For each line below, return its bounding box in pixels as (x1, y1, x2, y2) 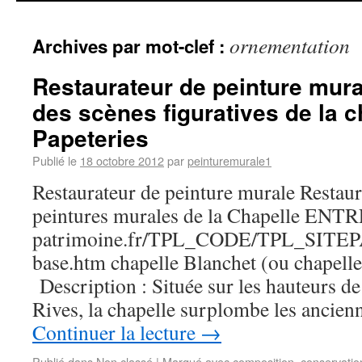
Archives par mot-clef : (32, 33, 229, 59)
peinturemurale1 (187, 152, 271, 169)
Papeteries (32, 121, 149, 154)
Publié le (32, 152, 77, 169)
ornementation (229, 32, 350, 59)
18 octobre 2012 (80, 152, 164, 169)
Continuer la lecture (32, 318, 200, 346)
